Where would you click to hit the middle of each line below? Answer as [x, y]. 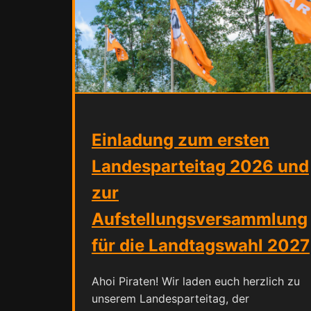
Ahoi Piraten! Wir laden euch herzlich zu [196, 281]
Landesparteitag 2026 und [200, 166]
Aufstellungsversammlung [200, 219]
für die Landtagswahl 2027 [201, 245]
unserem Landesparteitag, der [170, 298]
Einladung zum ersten [180, 140]
